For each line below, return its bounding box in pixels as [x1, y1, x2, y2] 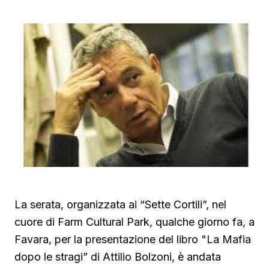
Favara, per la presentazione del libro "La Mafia [14, 233, 251, 246]
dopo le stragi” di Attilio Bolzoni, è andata [14, 250, 221, 264]
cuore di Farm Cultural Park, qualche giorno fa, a [14, 216, 255, 229]
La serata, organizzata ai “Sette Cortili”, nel [14, 198, 226, 211]
